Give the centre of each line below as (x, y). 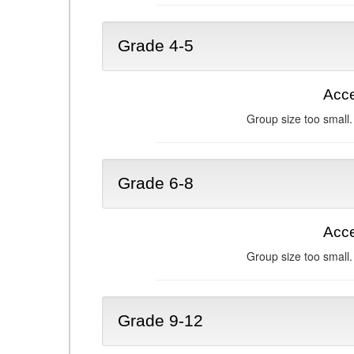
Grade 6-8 (156, 183)
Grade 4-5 (156, 46)
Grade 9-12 (160, 321)
